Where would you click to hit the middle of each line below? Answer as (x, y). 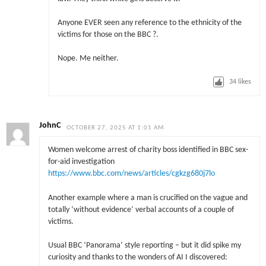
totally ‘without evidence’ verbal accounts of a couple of (141, 210)
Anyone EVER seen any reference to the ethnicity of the (149, 23)
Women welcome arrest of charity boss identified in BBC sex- (148, 150)
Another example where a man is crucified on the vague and (148, 198)
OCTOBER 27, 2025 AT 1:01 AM (115, 128)
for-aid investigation (81, 162)
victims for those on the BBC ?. (108, 34)
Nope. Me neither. (88, 59)
